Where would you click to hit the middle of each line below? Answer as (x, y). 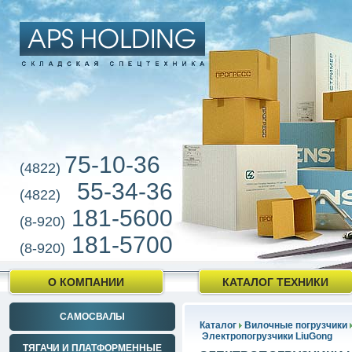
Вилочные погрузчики (296, 325)
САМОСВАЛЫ (92, 317)
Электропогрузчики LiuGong (267, 336)
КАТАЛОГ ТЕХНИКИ (276, 282)
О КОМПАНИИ (86, 282)
